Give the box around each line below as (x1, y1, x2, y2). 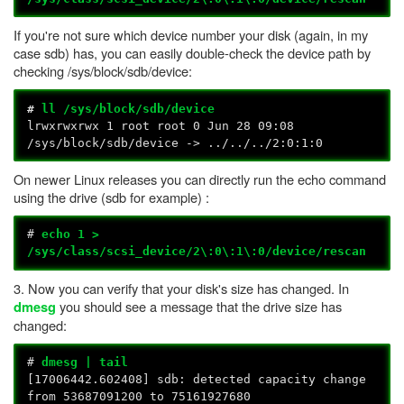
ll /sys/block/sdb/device (41, 101, 216, 115)
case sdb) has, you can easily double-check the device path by (14, 43, 371, 63)
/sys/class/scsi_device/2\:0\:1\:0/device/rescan (27, 244, 367, 259)
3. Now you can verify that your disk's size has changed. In (14, 278, 349, 298)
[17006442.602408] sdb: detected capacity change (27, 372, 367, 386)
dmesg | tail (41, 354, 129, 369)
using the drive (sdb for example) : (14, 187, 209, 207)
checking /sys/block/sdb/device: (14, 61, 192, 81)
